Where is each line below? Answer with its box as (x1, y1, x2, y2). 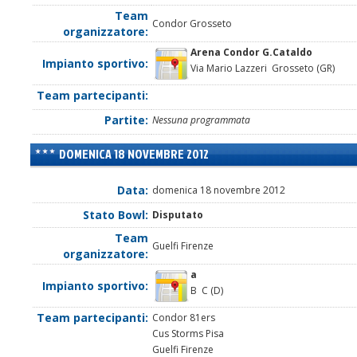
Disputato (152, 208, 203, 222)
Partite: (104, 112, 148, 128)
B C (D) (190, 284, 223, 298)
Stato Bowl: (83, 207, 148, 223)
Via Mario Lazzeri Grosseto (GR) (190, 61, 335, 76)
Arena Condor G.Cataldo (190, 45, 312, 60)
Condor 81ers (152, 311, 215, 325)
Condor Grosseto (152, 17, 232, 31)
